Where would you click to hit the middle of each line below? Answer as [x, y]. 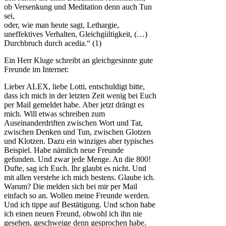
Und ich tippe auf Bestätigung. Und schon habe [80, 205]
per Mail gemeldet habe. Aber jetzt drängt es [74, 105]
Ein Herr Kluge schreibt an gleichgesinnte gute [78, 61]
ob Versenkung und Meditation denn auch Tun [78, 7]
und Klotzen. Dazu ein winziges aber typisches [79, 141]
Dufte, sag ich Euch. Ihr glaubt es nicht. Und [75, 168]
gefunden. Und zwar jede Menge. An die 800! [77, 159]
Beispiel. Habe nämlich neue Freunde [64, 150]
